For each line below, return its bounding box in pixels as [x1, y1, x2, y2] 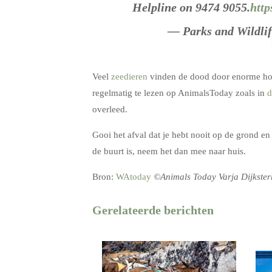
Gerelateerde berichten [92, 203, 214, 217]
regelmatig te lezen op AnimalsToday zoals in [92, 87, 267, 98]
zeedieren [111, 71, 148, 81]
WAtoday [116, 171, 151, 182]
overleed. [92, 104, 127, 114]
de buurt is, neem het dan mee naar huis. [92, 146, 246, 156]
